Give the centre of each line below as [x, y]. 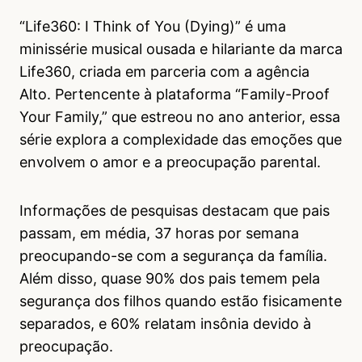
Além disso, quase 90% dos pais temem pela [170, 279]
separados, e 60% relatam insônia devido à [165, 324]
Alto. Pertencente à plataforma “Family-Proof [175, 95]
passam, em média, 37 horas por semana [159, 234]
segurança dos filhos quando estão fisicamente [181, 301]
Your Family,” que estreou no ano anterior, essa [180, 117]
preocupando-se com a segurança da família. [173, 256]
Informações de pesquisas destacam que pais [175, 211]
